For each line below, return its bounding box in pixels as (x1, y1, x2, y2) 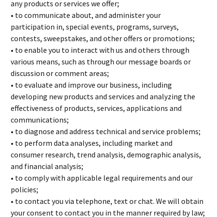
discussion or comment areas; (11, 68, 109, 78)
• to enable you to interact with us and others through (11, 45, 190, 55)
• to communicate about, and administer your (11, 10, 161, 20)
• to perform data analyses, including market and (11, 138, 173, 148)
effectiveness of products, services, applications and (11, 103, 182, 113)
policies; (11, 185, 39, 194)
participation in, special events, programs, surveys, (11, 22, 179, 31)
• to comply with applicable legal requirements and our (11, 173, 193, 183)
